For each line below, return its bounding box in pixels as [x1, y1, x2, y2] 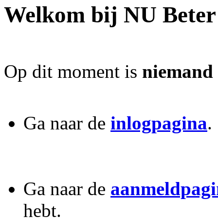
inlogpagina [110, 112, 207, 133]
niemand [142, 60, 213, 82]
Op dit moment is [4, 60, 142, 82]
